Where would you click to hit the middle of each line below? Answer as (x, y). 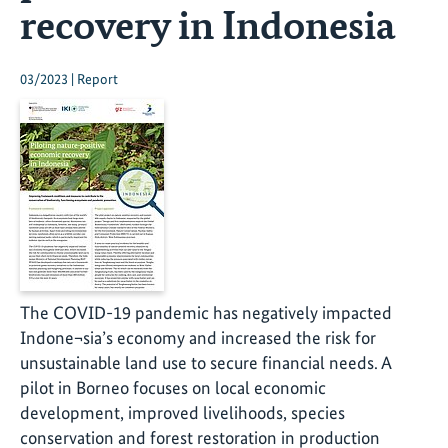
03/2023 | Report (69, 79)
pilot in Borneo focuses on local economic (173, 388)
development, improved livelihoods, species (182, 413)
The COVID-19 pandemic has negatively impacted (206, 313)
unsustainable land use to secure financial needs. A (205, 363)
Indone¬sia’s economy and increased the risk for (198, 338)
